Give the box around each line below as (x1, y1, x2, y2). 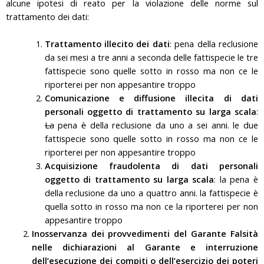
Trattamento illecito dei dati (44, 38, 170, 50)
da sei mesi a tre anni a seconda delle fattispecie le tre (44, 51, 258, 64)
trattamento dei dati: (6, 11, 89, 23)
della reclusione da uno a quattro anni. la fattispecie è (44, 187, 258, 199)
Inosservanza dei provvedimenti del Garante (31, 227, 227, 240)
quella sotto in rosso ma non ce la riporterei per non (44, 200, 258, 213)
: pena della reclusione (169, 38, 259, 50)
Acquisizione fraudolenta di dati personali (44, 160, 258, 172)
